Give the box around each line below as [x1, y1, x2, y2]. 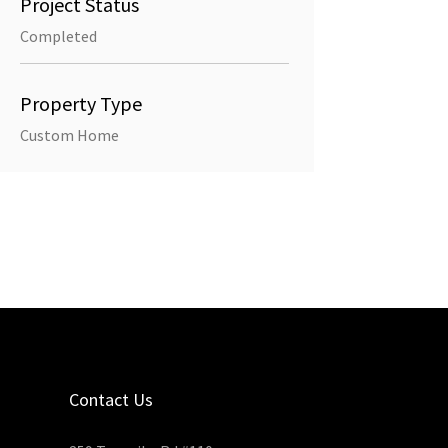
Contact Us [68, 388, 153, 412]
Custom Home [19, 124, 119, 145]
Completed [19, 25, 97, 46]
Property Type [19, 90, 142, 116]
